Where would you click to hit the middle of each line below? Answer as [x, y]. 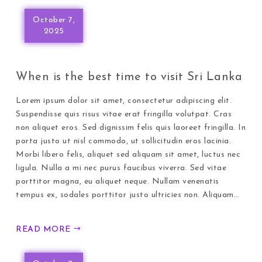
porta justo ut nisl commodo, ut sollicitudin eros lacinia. [124, 141]
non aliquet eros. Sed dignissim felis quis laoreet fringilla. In [131, 127]
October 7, [54, 20]
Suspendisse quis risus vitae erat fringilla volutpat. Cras [124, 114]
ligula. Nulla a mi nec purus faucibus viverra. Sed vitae [121, 168]
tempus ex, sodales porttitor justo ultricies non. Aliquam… [128, 195]
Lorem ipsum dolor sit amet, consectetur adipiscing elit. [124, 101]
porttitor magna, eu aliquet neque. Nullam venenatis [118, 181]
